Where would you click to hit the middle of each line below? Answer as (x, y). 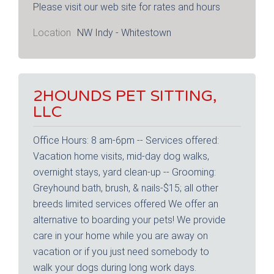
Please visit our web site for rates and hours (127, 7)
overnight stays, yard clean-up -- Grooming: (124, 172)
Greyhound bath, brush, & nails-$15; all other (126, 188)
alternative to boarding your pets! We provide (129, 220)
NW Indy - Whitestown (124, 32)
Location (52, 32)
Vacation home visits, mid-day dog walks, (121, 157)
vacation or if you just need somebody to (121, 252)
